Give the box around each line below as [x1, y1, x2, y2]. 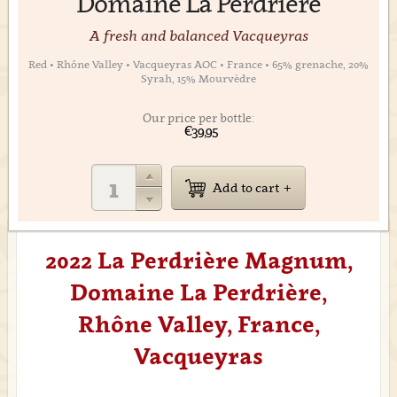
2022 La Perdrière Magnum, [44, 246, 353, 274]
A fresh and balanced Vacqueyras [89, 27, 308, 44]
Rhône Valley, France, [77, 310, 320, 338]
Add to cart [213, 179, 279, 195]
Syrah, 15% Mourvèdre [141, 72, 256, 85]
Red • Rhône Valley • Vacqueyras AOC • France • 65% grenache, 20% [28, 58, 369, 71]
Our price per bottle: [143, 111, 254, 125]
